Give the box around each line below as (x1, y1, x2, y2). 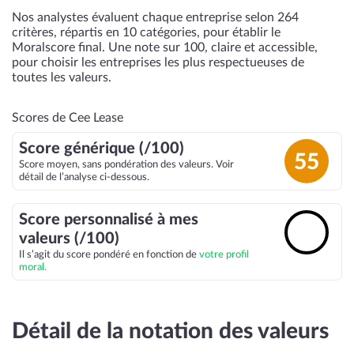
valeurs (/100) (19, 231, 119, 247)
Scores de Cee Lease (12, 111, 123, 124)
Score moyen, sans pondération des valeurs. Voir (19, 160, 234, 169)
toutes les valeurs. (12, 71, 111, 84)
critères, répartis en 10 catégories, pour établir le (12, 26, 281, 39)
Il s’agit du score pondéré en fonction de (19, 250, 199, 259)
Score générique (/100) (19, 141, 184, 156)
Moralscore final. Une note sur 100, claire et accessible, (12, 41, 318, 54)
